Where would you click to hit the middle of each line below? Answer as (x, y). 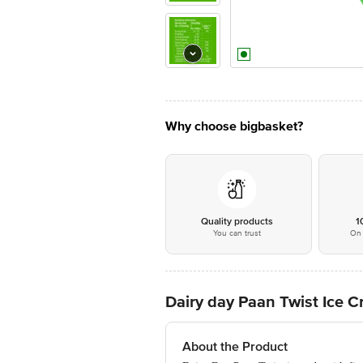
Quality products (237, 222)
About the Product (235, 347)
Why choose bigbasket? (234, 126)
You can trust (237, 233)
